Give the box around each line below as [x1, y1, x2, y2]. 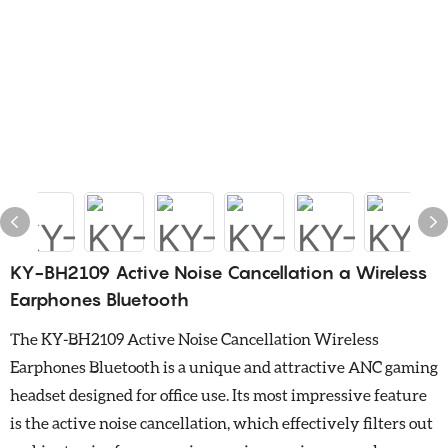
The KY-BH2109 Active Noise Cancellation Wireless [10, 328, 379, 348]
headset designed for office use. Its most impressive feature [10, 384, 427, 404]
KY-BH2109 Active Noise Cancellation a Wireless [10, 261, 428, 283]
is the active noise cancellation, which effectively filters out [10, 412, 433, 432]
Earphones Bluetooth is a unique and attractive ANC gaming [10, 356, 438, 376]
